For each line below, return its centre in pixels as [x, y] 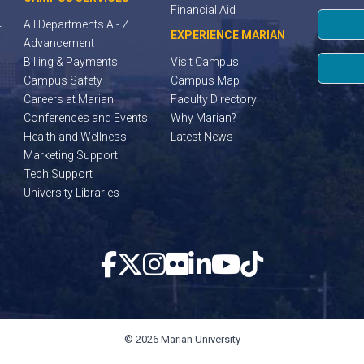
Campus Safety [63, 80]
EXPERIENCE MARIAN [228, 35]
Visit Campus [205, 62]
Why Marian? [204, 118]
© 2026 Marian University [182, 339]
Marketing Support [70, 155]
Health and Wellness [75, 136]
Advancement [58, 43]
